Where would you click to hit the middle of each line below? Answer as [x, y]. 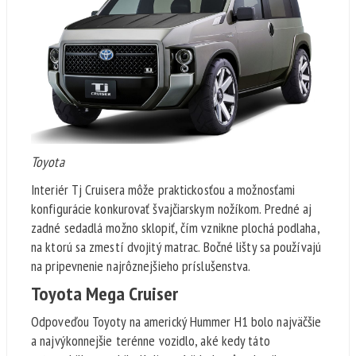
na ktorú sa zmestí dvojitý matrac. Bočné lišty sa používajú [176, 247]
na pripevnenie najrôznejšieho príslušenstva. [142, 266]
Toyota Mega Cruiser [104, 294]
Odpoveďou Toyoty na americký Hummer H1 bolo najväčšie [176, 322]
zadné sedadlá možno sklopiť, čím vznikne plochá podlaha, [175, 228]
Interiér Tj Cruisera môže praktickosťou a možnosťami [163, 190]
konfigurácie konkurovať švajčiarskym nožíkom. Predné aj [172, 209]
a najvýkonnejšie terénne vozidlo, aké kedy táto [151, 341]
